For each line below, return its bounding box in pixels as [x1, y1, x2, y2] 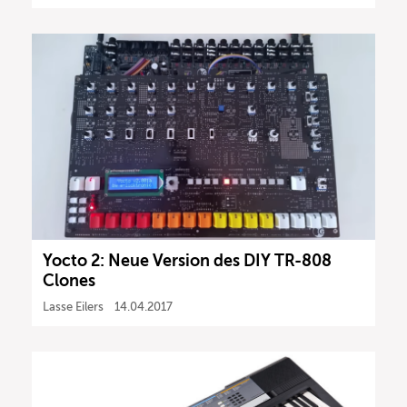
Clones [43, 271, 95, 290]
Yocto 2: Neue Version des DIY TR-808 [43, 251, 332, 270]
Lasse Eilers [43, 299, 104, 313]
